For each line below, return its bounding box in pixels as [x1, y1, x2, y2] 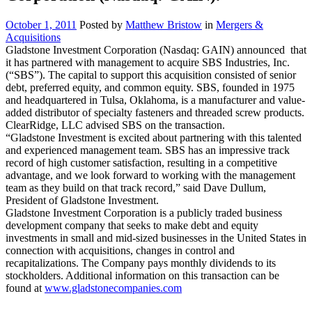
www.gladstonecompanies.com [45, 281, 182, 294]
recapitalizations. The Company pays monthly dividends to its [6, 256, 276, 269]
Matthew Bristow [125, 18, 202, 31]
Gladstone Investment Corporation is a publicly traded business [6, 206, 282, 219]
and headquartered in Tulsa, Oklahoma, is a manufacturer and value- [6, 93, 305, 106]
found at [6, 281, 45, 294]
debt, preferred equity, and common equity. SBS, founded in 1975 [6, 81, 295, 93]
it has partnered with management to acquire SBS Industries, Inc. [6, 56, 290, 68]
